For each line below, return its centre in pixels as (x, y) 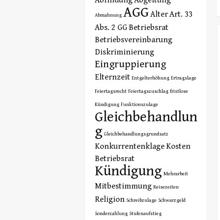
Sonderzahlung (111, 213)
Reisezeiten (166, 187)
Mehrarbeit (176, 174)
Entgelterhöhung (150, 78)
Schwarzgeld (172, 200)
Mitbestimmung (123, 186)
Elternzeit (112, 77)
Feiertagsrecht (110, 91)
